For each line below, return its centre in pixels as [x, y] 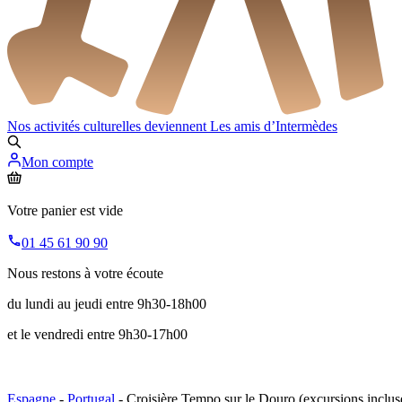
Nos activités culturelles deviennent [109, 127]
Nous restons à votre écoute [85, 274]
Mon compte [57, 162]
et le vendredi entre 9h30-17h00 [97, 335]
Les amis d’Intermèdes [274, 127]
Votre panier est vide [65, 211]
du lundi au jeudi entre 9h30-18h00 [107, 304]
